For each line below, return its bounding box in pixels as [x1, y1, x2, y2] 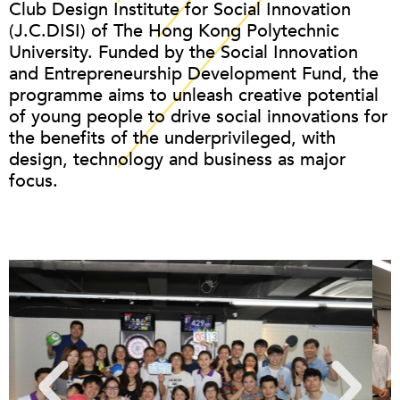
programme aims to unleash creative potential [9, 83, 379, 108]
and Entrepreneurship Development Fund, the [9, 62, 379, 87]
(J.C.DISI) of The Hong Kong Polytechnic [9, 19, 339, 44]
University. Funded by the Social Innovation [9, 40, 358, 65]
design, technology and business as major [9, 147, 346, 172]
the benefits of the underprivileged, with [9, 126, 336, 151]
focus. [9, 169, 58, 194]
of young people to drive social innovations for [9, 104, 387, 129]
